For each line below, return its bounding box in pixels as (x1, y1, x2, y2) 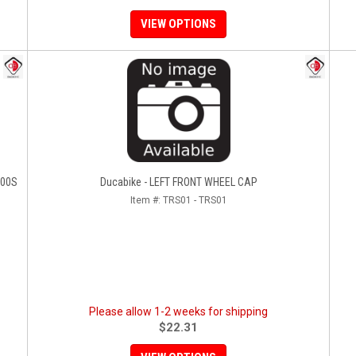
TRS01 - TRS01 (162, 195, 227, 206)
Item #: (130, 195, 163, 206)
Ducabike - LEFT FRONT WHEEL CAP (99, 176, 257, 188)
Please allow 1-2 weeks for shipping (89, 305, 268, 318)
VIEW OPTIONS (141, 17, 216, 31)
